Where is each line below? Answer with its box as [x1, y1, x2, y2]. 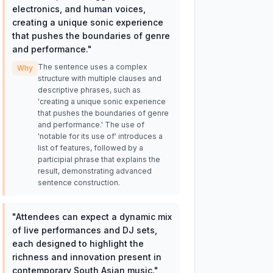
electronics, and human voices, [12, 4, 146, 14]
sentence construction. [37, 178, 120, 187]
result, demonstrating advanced [37, 166, 152, 175]
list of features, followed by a [37, 143, 143, 152]
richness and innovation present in [12, 252, 161, 262]
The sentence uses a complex [37, 62, 147, 71]
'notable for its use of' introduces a [37, 132, 163, 141]
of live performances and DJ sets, [12, 225, 157, 235]
